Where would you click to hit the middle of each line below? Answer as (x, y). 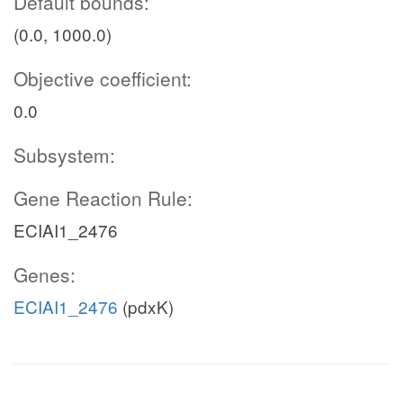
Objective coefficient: (103, 78)
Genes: (45, 274)
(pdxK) (146, 306)
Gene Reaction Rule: (103, 198)
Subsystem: (64, 155)
